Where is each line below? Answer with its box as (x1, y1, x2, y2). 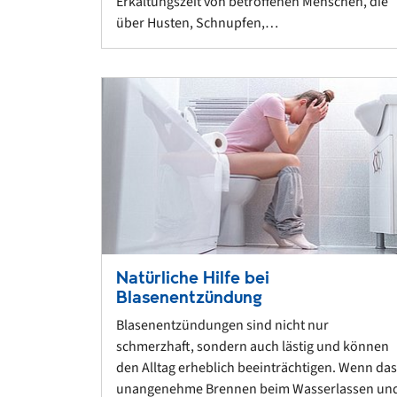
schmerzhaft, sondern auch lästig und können (116, 337, 389, 357)
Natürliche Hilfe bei (116, 266, 269, 291)
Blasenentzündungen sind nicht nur (116, 315, 329, 336)
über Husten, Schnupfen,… (116, 12, 278, 33)
